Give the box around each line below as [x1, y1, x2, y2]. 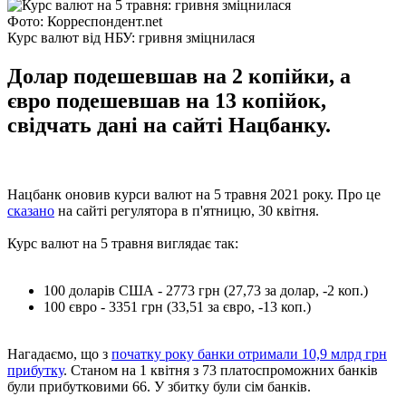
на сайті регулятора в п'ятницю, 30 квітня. [54, 202, 319, 218]
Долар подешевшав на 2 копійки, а [7, 63, 351, 88]
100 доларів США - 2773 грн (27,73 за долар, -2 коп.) [43, 282, 368, 298]
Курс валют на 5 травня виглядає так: [7, 235, 238, 251]
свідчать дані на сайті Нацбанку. [7, 112, 331, 137]
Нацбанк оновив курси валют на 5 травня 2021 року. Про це [7, 186, 381, 202]
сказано [7, 202, 54, 218]
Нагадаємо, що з [7, 345, 111, 362]
